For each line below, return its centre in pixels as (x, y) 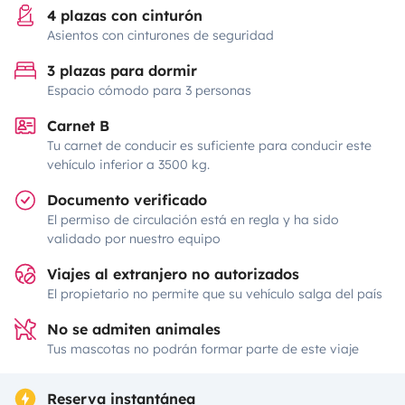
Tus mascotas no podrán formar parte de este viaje (203, 349)
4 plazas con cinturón (125, 15)
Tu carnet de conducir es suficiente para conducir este (209, 146)
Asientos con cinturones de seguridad (160, 35)
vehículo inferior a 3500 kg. (128, 165)
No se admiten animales (134, 329)
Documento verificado (127, 200)
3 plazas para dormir (122, 71)
